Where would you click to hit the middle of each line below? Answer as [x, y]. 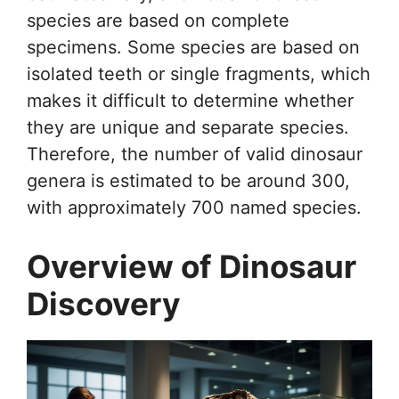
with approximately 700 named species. [194, 208]
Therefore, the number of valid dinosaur [195, 155]
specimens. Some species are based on [193, 48]
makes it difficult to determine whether [190, 101]
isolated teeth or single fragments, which [199, 74]
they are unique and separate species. [188, 128]
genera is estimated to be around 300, [188, 181]
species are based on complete [158, 21]
